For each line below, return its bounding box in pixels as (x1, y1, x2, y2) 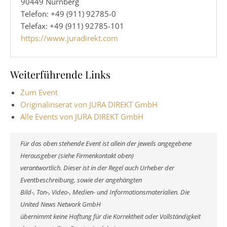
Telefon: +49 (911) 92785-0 (21, 8, 116, 19)
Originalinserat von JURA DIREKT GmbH (20, 99, 158, 109)
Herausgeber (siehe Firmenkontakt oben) (20, 151, 134, 160)
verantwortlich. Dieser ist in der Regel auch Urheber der (20, 163, 174, 172)
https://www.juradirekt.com (21, 32, 118, 43)
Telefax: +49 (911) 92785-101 (21, 20, 124, 31)
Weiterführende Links (10, 67, 110, 81)
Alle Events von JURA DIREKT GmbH (20, 111, 143, 122)
